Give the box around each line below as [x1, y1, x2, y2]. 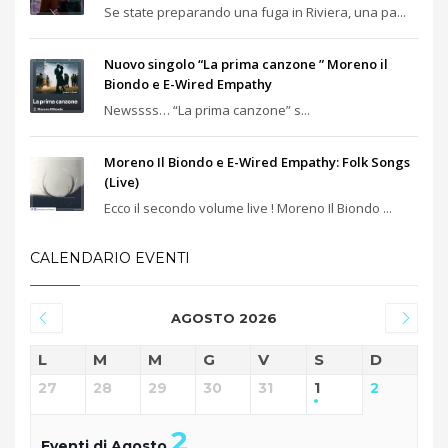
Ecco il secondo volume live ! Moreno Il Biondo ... [104, 198, 392, 217]
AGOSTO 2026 [171, 309, 277, 326]
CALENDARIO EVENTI [30, 248, 190, 267]
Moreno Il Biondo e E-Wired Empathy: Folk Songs [104, 152, 410, 171]
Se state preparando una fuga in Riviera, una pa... [104, 2, 406, 21]
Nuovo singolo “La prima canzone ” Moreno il [104, 54, 388, 73]
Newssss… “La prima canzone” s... [104, 100, 310, 119]
